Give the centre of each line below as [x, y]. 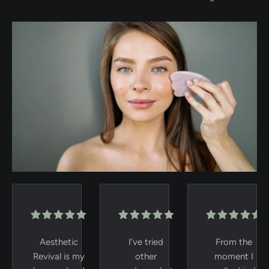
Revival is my [59, 256]
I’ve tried [146, 242]
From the [234, 242]
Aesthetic [59, 242]
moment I [234, 256]
